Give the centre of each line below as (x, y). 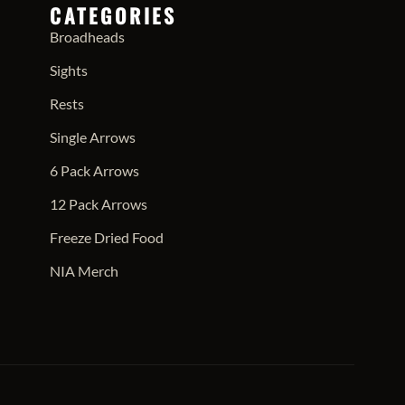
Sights (68, 70)
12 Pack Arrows (98, 203)
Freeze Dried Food (106, 237)
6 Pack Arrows (94, 170)
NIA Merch (84, 270)
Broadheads (87, 36)
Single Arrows (92, 137)
